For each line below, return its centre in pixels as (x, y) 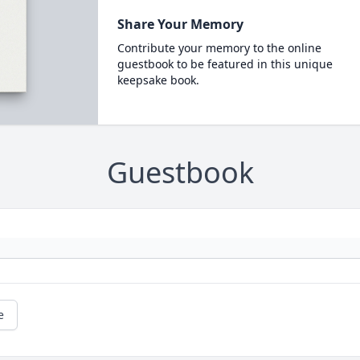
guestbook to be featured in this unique (225, 64)
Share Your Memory (180, 24)
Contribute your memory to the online (219, 48)
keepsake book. (158, 80)
